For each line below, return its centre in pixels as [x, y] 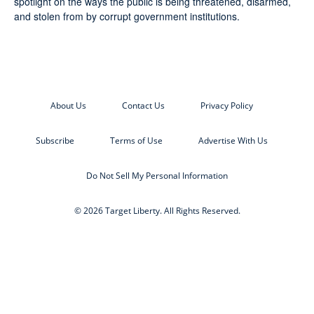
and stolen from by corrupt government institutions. [127, 16]
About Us [68, 106]
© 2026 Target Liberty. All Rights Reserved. [157, 211]
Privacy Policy [226, 106]
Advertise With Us [233, 141]
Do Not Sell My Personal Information [157, 176]
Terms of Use [136, 141]
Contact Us [143, 106]
